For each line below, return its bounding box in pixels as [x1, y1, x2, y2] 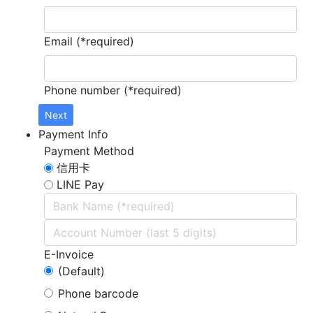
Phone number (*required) [44, 83, 182, 98]
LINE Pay [57, 177, 104, 192]
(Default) [58, 264, 105, 279]
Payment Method [44, 144, 134, 159]
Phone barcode [58, 286, 138, 301]
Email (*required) [44, 34, 134, 49]
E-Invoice [44, 247, 94, 262]
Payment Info [38, 127, 108, 142]
